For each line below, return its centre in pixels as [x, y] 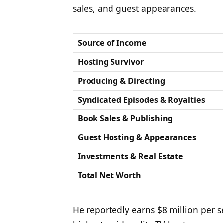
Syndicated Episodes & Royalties [141, 99]
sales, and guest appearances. [134, 8]
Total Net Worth [109, 175]
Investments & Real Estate [130, 156]
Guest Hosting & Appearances [137, 137]
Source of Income [112, 43]
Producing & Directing [121, 80]
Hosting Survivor [111, 61]
